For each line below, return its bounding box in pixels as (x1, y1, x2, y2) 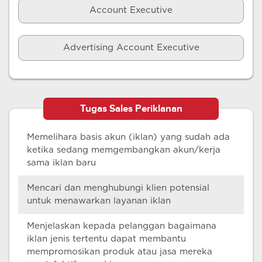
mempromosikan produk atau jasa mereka (27, 247, 212, 256)
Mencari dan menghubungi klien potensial (27, 184, 209, 192)
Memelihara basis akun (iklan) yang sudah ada (27, 133, 230, 142)
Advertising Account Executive (63, 43, 199, 52)
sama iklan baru (27, 158, 96, 167)
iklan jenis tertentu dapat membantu (27, 235, 186, 243)
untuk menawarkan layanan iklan (27, 196, 171, 205)
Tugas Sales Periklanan (80, 103, 182, 115)
